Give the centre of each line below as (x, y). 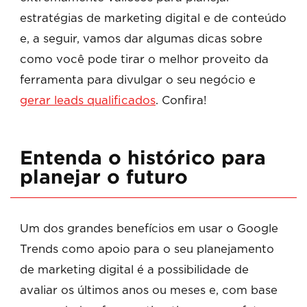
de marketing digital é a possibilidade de (134, 270)
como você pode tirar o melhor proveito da (144, 59)
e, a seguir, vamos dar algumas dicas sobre (141, 39)
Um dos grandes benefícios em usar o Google (149, 229)
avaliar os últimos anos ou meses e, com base (149, 291)
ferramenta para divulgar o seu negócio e (138, 80)
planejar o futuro (104, 179)
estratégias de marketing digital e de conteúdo (153, 18)
